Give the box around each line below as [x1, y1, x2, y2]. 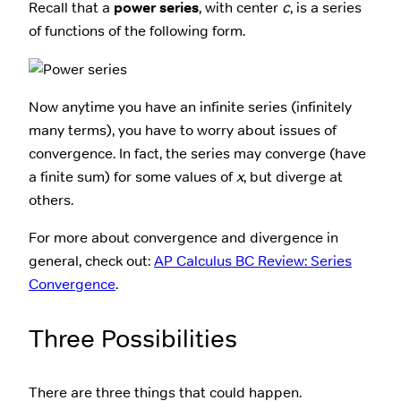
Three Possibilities [29, 322, 237, 355]
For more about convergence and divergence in [29, 228, 338, 248]
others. [29, 190, 73, 209]
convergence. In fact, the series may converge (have [29, 143, 366, 163]
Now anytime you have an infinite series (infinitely [29, 97, 352, 116]
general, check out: [29, 252, 154, 271]
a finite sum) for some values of [29, 166, 236, 186]
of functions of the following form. [29, 21, 245, 41]
